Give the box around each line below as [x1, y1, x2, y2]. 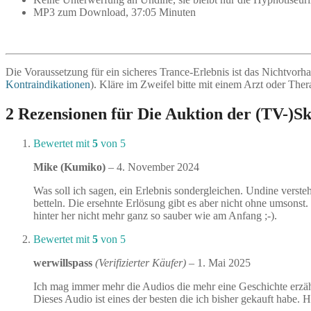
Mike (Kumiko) [33, 160, 108, 173]
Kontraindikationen [6, 78, 90, 91]
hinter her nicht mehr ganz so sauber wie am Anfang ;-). [33, 209, 277, 221]
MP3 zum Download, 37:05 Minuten [33, 6, 196, 19]
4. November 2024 [117, 160, 199, 173]
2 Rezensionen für [6, 105, 137, 124]
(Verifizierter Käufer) [95, 256, 186, 269]
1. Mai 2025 [197, 256, 251, 269]
